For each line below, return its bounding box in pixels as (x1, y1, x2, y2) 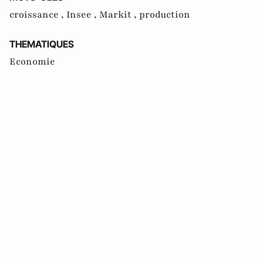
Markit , (99, 8, 139, 22)
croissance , (9, 8, 66, 22)
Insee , (66, 8, 99, 22)
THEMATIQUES (9, 38, 74, 50)
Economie (9, 55, 55, 69)
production (139, 8, 190, 22)
